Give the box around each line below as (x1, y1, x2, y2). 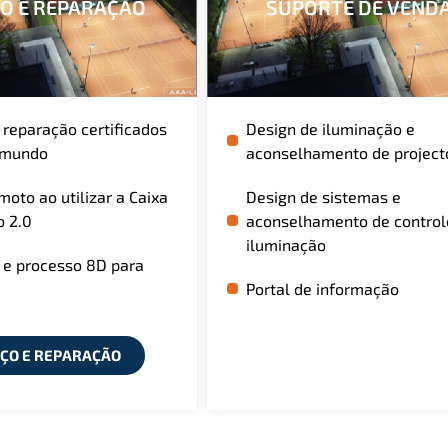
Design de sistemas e (245, 186, 401, 206)
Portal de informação (245, 278, 399, 298)
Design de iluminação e (245, 118, 415, 138)
